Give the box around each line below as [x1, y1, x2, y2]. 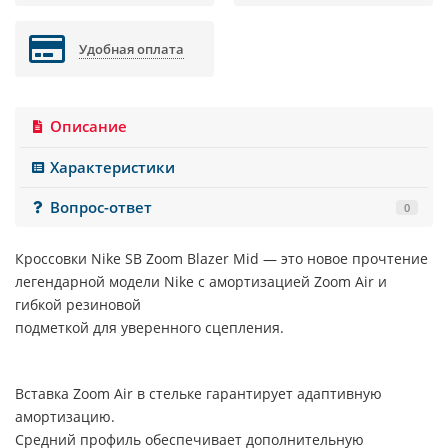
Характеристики [50, 156, 176, 178]
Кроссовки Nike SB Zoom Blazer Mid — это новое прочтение [15, 249, 428, 269]
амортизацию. [15, 407, 115, 427]
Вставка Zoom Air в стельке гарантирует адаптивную [15, 384, 382, 404]
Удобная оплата [79, 40, 185, 59]
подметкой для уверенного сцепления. [15, 318, 284, 338]
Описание [50, 116, 128, 138]
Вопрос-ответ [50, 196, 153, 218]
